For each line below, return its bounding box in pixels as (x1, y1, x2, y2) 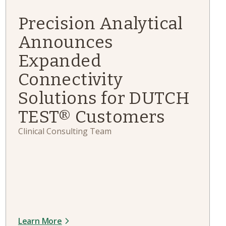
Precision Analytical (18, 13, 183, 34)
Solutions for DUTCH (18, 88, 190, 108)
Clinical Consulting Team (18, 126, 111, 137)
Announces (18, 32, 114, 52)
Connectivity (18, 69, 123, 90)
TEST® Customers (18, 106, 165, 127)
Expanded (18, 50, 101, 71)
